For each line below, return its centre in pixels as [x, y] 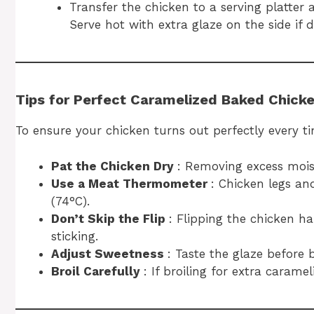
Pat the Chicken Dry [114, 166]
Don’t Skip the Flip [110, 218]
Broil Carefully [97, 271]
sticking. [75, 236]
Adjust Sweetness [109, 253]
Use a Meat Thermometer [131, 183]
